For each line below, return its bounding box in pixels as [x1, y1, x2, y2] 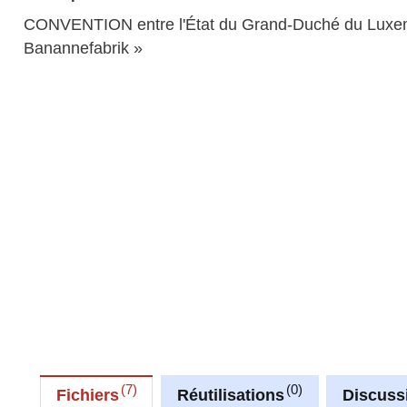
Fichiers [55, 386, 119, 405]
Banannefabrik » [24, 38, 144, 57]
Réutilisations [176, 386, 284, 405]
